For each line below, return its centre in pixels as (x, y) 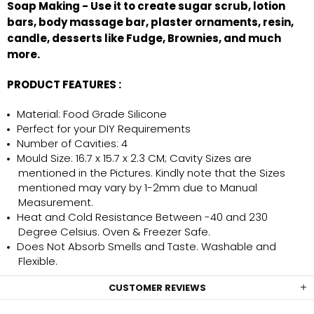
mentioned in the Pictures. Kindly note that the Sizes (152, 173)
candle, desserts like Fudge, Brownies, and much (144, 38)
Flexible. (38, 261)
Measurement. (56, 202)
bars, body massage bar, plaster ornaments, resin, (150, 22)
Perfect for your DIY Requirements (105, 129)
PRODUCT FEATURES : (64, 84)
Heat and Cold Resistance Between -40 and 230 (142, 217)
